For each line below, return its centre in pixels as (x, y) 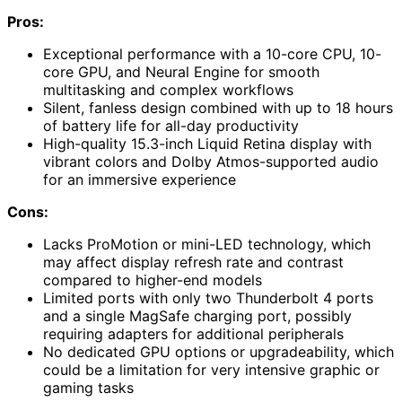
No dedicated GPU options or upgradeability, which (218, 352)
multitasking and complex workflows (168, 90)
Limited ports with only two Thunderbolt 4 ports (208, 298)
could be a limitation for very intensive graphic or (211, 370)
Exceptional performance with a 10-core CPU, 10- (212, 54)
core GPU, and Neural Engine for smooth (181, 72)
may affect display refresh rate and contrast (193, 262)
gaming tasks (88, 388)
